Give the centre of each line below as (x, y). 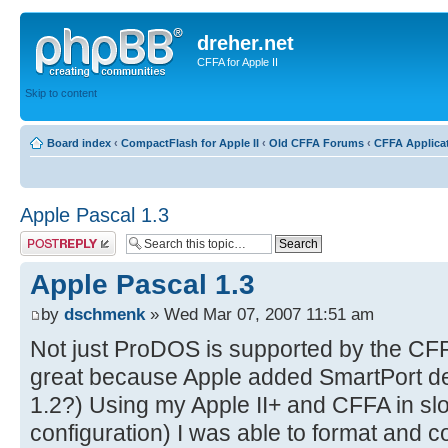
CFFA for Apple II (237, 62)
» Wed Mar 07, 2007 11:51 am (259, 314)
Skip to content (61, 92)
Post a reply (49, 237)
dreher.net (245, 43)
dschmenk (104, 314)
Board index (79, 143)
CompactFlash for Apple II (190, 143)
